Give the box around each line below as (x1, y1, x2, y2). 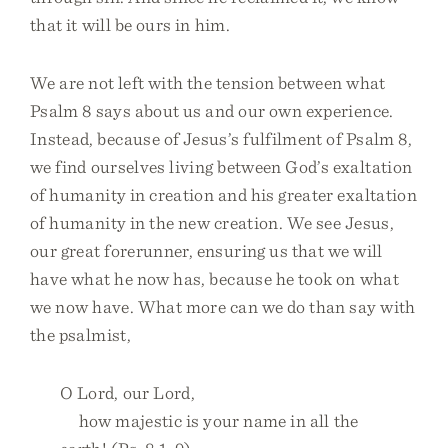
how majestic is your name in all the (60, 410, 359, 431)
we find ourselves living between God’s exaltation (30, 156, 413, 177)
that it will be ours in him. (30, 14, 230, 35)
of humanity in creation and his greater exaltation (30, 184, 417, 205)
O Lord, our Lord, (60, 382, 195, 403)
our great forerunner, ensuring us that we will (30, 240, 383, 261)
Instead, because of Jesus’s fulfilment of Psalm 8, (30, 128, 412, 149)
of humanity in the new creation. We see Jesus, (30, 212, 394, 233)
